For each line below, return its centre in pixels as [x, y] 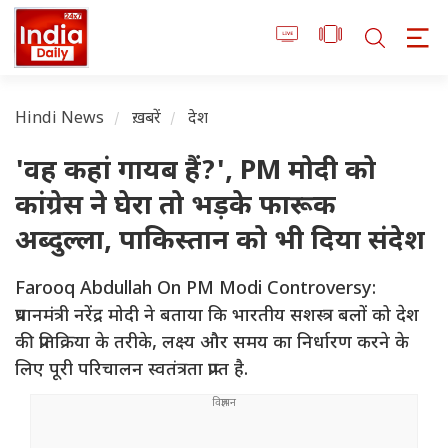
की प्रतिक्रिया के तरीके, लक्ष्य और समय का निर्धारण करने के [212, 344]
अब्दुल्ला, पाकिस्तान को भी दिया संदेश [220, 243]
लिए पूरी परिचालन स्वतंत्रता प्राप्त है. [131, 371]
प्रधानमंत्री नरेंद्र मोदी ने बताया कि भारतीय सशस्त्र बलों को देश [217, 317]
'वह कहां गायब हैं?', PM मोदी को [195, 173]
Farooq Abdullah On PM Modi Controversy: [195, 290]
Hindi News [60, 120]
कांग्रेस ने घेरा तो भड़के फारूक [175, 208]
